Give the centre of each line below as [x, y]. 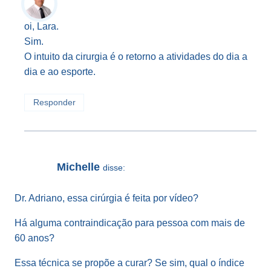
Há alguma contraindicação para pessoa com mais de [130, 223]
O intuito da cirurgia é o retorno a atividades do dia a [136, 57]
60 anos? [34, 238]
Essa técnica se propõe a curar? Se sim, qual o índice [129, 263]
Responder [54, 103]
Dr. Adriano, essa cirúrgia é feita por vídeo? [106, 198]
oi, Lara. [41, 27]
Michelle [78, 167]
